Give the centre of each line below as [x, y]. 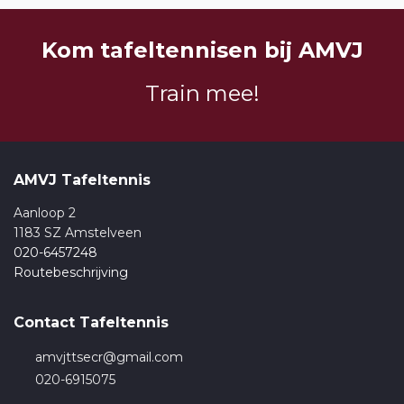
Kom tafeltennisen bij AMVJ [202, 50]
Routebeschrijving [71, 273]
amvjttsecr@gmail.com [109, 358]
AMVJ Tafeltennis [82, 180]
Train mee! [202, 94]
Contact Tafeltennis [91, 323]
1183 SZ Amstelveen [78, 233]
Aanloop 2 [45, 213]
